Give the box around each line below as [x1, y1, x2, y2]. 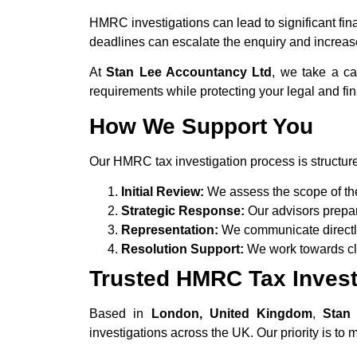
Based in [89, 307, 151, 321]
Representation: [121, 223, 218, 237]
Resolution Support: [121, 242, 244, 257]
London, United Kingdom [151, 307, 313, 321]
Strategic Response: [121, 204, 245, 218]
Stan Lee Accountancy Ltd [106, 65, 273, 80]
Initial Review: [121, 185, 204, 199]
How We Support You [89, 113, 313, 139]
